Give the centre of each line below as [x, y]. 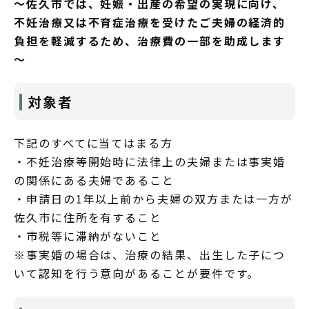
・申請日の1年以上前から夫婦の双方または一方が [154, 198]
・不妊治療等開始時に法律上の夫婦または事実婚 [150, 161]
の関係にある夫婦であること [94, 180]
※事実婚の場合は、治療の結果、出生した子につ [150, 254]
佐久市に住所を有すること [88, 217]
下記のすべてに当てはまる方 [93, 142]
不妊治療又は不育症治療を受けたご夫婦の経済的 [150, 22]
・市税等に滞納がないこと [88, 236]
